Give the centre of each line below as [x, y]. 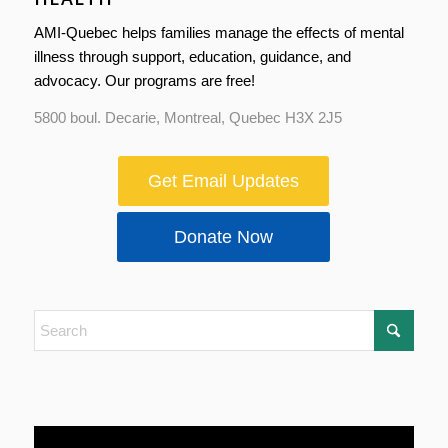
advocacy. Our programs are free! [144, 81]
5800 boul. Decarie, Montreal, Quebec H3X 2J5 [187, 117]
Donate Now [224, 236]
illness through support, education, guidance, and [192, 57]
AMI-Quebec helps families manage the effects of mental [218, 33]
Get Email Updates [224, 180]
